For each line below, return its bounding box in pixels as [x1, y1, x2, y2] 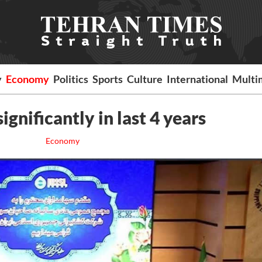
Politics [53, 73, 89, 85]
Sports [92, 73, 123, 85]
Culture [127, 73, 163, 85]
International [167, 73, 229, 85]
